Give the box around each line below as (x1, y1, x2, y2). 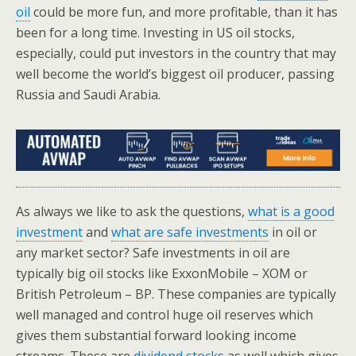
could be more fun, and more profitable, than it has (30, 3, 338, 21)
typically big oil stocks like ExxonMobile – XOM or (16, 265, 308, 283)
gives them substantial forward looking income (16, 327, 296, 345)
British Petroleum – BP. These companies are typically (16, 285, 336, 304)
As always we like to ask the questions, (16, 203, 248, 221)
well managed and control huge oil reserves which (16, 306, 313, 324)
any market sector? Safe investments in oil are (16, 244, 290, 262)
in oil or (269, 223, 317, 242)
